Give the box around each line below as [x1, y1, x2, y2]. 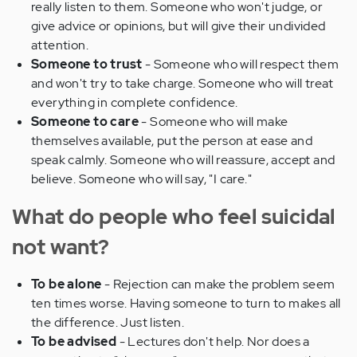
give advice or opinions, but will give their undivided [31, 17, 326, 34]
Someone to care [31, 112, 142, 130]
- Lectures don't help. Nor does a [119, 332, 310, 350]
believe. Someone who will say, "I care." [31, 170, 252, 187]
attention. [31, 36, 89, 53]
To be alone [31, 275, 102, 292]
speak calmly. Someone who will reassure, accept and [31, 151, 335, 168]
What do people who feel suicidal [12, 202, 335, 230]
